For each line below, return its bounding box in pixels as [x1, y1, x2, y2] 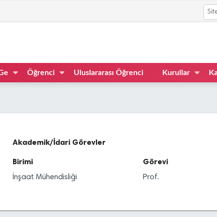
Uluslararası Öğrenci [74, 68, 143, 77]
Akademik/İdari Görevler [13, 137, 106, 147]
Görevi [142, 156, 168, 166]
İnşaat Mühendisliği [13, 173, 77, 181]
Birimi [13, 156, 33, 166]
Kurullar [162, 68, 190, 77]
